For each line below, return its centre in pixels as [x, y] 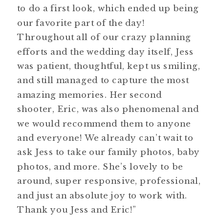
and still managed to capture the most [103, 80]
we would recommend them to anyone [104, 123]
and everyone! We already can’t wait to [105, 137]
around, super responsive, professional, [109, 181]
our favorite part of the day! [81, 22]
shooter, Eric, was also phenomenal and [108, 109]
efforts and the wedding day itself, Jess [106, 51]
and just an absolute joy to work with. [102, 195]
